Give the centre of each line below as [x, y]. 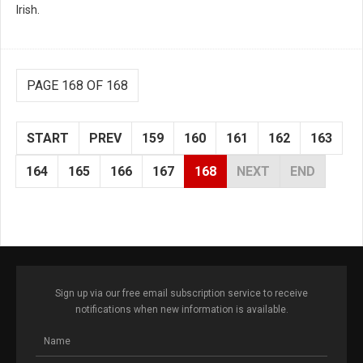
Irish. [28, 10]
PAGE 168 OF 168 [77, 86]
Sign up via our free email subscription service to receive [181, 294]
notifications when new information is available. [181, 310]
